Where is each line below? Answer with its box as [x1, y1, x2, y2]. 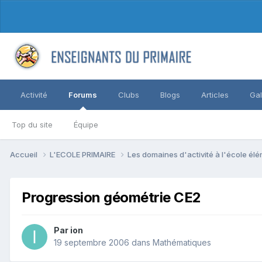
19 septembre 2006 [54, 237, 129, 248]
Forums [68, 90, 97, 99]
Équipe [74, 120, 98, 129]
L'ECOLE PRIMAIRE [50, 149, 117, 159]
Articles [201, 90, 229, 99]
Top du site [12, 120, 53, 129]
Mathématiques [153, 237, 211, 248]
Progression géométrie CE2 [22, 188, 201, 206]
